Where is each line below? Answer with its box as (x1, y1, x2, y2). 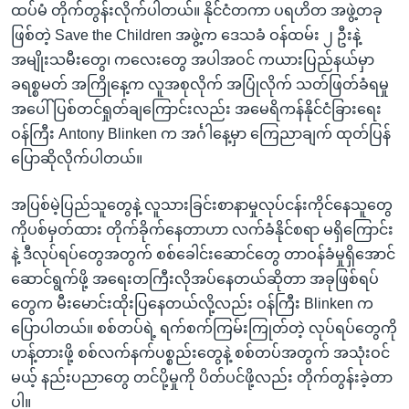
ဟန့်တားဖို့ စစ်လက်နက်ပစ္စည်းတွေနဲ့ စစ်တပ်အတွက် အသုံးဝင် (11, 344, 390, 361)
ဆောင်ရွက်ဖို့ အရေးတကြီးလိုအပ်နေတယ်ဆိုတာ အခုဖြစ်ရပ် (11, 270, 379, 287)
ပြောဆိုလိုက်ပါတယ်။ (11, 150, 142, 166)
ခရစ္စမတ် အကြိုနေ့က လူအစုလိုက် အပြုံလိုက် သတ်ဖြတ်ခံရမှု (11, 76, 389, 92)
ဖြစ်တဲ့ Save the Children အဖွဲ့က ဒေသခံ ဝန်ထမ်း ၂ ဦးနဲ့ (11, 26, 361, 43)
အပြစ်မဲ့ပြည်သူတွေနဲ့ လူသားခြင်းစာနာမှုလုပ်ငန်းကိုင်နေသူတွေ (11, 196, 393, 213)
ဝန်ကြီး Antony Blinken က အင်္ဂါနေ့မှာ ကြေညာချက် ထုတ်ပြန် (11, 125, 391, 142)
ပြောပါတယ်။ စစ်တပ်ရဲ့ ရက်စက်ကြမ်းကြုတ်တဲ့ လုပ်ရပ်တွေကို (11, 320, 397, 336)
